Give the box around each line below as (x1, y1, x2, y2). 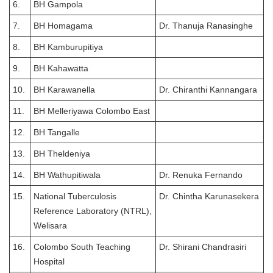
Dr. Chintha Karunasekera (159, 191, 259, 201)
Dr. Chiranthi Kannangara (159, 85, 257, 94)
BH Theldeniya (34, 149, 90, 158)
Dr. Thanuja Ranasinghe (159, 21, 253, 30)
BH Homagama (34, 21, 93, 30)
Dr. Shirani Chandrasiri (159, 242, 246, 252)
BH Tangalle (34, 127, 80, 137)
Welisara (34, 221, 67, 230)
